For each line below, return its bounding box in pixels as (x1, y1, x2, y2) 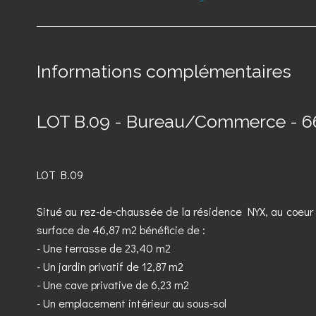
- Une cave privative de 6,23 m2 (37, 277, 189, 292)
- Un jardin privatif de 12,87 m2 (37, 259, 183, 274)
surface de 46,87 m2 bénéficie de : (37, 222, 205, 237)
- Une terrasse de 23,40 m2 (37, 241, 171, 255)
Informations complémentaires (37, 61, 291, 82)
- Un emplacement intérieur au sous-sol (37, 296, 226, 310)
